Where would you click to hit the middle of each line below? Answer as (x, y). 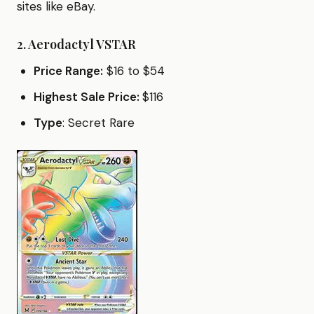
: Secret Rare (98, 122)
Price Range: (68, 70)
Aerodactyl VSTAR (82, 44)
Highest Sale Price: (88, 96)
